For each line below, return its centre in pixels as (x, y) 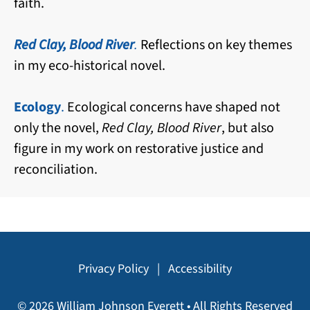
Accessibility (200, 268)
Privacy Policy (113, 268)
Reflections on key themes (216, 45)
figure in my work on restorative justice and (139, 148)
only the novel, (58, 128)
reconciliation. (56, 169)
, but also (248, 128)
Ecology (37, 107)
